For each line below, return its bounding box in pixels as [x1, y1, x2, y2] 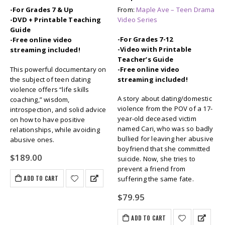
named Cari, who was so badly [118, 124, 213, 134]
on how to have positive [10, 115, 85, 124]
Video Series [118, 15, 158, 25]
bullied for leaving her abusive [118, 134, 214, 144]
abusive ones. [10, 135, 55, 144]
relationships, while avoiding [10, 125, 100, 134]
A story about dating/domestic [118, 94, 212, 103]
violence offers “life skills [10, 84, 89, 94]
